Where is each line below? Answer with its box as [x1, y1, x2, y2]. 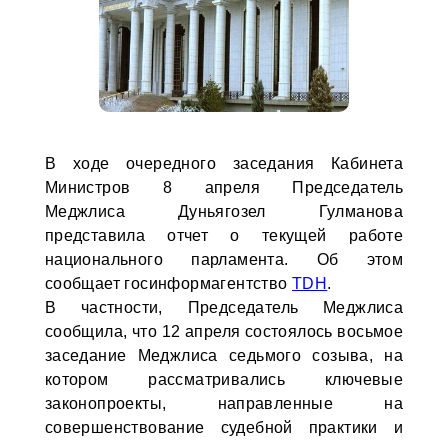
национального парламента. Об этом [44, 251, 404, 268]
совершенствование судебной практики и [44, 419, 404, 436]
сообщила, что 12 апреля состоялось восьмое [44, 323, 404, 340]
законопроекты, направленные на [44, 395, 404, 412]
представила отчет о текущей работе [44, 227, 404, 244]
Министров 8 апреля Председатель [44, 179, 404, 196]
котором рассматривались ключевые [44, 371, 404, 388]
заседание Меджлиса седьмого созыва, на [44, 347, 404, 364]
